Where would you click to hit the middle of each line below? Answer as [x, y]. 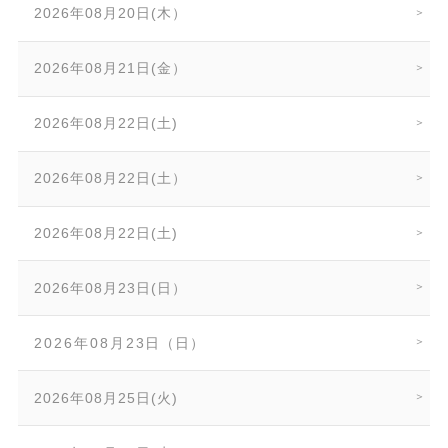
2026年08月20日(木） [111, 13]
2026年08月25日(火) [106, 397]
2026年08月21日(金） [111, 68]
